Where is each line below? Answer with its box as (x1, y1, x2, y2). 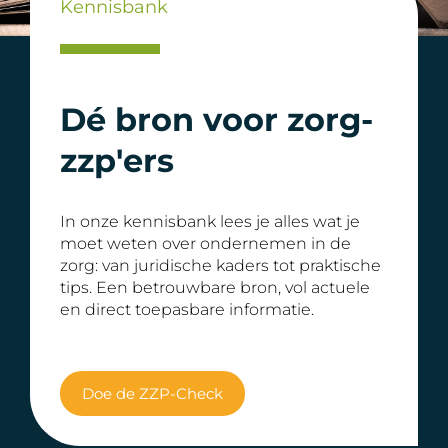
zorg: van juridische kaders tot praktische (60, 256, 381, 275)
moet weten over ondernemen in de (60, 234, 351, 253)
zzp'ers (60, 141, 174, 180)
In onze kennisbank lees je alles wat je (60, 212, 360, 231)
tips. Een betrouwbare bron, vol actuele (60, 278, 370, 297)
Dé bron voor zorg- (60, 100, 373, 139)
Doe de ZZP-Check (82, 384, 223, 403)
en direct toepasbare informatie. (60, 300, 314, 319)
